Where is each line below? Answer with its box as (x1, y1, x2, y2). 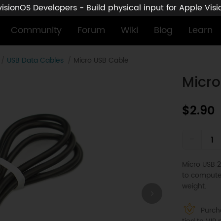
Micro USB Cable (74, 55, 129, 66)
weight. (182, 181, 206, 192)
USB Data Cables (7, 55, 64, 66)
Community (10, 23, 62, 37)
